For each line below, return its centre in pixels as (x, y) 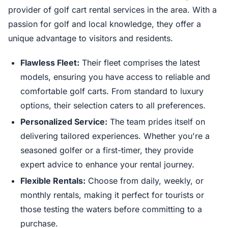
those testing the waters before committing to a (111, 209)
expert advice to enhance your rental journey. (107, 164)
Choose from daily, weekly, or (145, 181)
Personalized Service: (64, 122)
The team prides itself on (156, 122)
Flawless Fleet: (50, 63)
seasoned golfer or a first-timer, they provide (107, 150)
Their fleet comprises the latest (140, 63)
